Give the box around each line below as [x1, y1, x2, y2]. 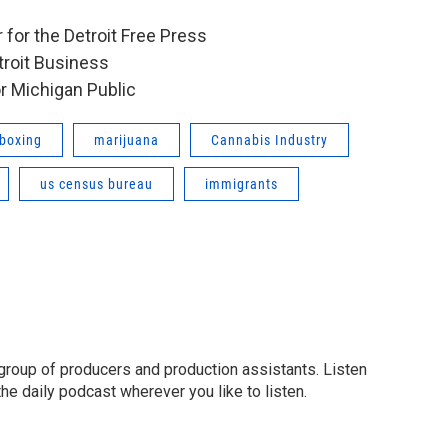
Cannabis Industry [211, 131, 328, 148]
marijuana [94, 131, 159, 148]
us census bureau [40, 175, 153, 192]
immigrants [205, 175, 278, 192]
